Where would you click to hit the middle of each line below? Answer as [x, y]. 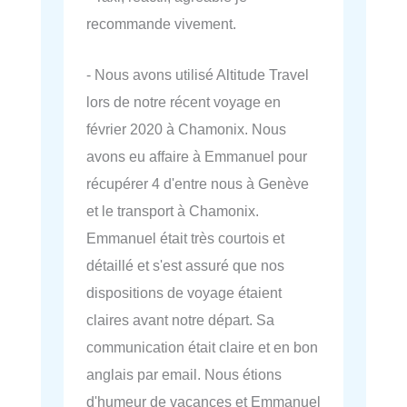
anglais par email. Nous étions [184, 375]
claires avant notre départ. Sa [180, 320]
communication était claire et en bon [202, 347]
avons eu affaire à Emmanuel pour [197, 157]
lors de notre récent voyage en [184, 102]
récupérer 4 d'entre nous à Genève [198, 184]
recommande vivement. [161, 24]
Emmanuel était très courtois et [185, 238]
